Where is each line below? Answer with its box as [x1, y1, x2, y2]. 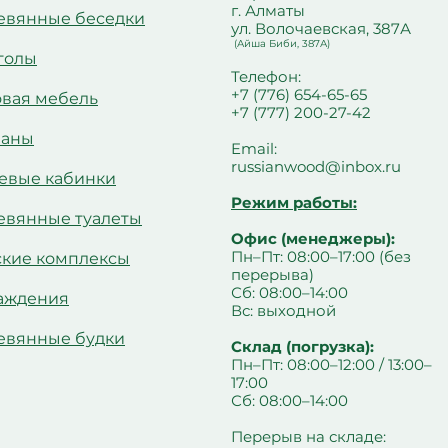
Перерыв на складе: [231, 427, 386, 446]
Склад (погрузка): [231, 337, 374, 356]
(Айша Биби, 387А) [231, 37, 330, 50]
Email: [231, 139, 277, 158]
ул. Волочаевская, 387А [231, 19, 411, 38]
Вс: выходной [231, 301, 344, 320]
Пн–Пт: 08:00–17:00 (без [231, 247, 411, 266]
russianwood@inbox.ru [231, 157, 401, 176]
